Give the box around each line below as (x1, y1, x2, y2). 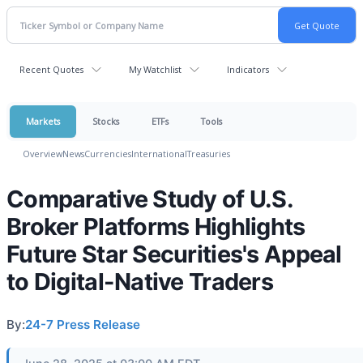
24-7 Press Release (25, 317, 140, 332)
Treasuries (187, 147, 230, 160)
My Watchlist (129, 63, 181, 75)
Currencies (84, 147, 131, 160)
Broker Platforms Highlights (6, 212, 305, 241)
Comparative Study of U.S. (6, 185, 293, 213)
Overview (23, 147, 62, 160)
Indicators (227, 63, 269, 75)
